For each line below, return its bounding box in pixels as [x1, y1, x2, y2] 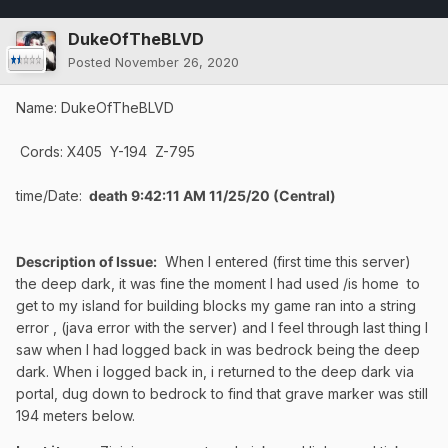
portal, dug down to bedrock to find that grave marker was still [16, 385, 428, 403]
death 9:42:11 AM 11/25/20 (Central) [86, 187, 336, 205]
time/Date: [16, 187, 86, 205]
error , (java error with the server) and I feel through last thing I [16, 319, 428, 337]
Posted [68, 54, 115, 71]
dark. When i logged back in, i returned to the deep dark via [16, 363, 414, 381]
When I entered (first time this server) [161, 253, 411, 271]
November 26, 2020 [115, 54, 239, 71]
